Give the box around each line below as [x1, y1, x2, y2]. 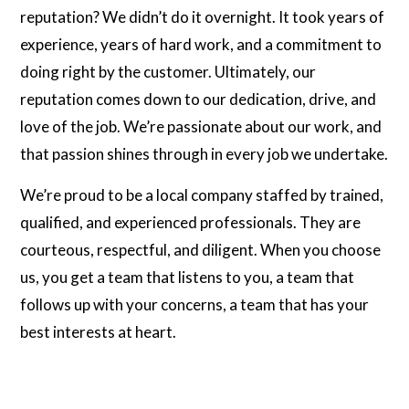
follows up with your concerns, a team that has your [20, 294, 370, 314]
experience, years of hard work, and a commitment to [20, 34, 383, 54]
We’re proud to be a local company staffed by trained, [20, 184, 384, 204]
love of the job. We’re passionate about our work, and [20, 116, 383, 136]
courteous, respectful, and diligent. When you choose [20, 239, 382, 259]
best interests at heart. [20, 321, 177, 341]
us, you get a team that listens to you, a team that [20, 267, 355, 287]
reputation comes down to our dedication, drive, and [20, 89, 377, 109]
